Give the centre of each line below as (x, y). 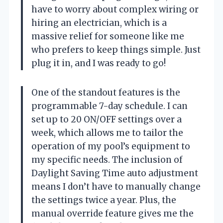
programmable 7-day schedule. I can (110, 106)
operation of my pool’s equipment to (111, 146)
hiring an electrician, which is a (99, 23)
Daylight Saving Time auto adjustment (115, 173)
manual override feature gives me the (112, 213)
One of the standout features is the (106, 92)
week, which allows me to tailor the (107, 133)
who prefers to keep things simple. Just (116, 50)
